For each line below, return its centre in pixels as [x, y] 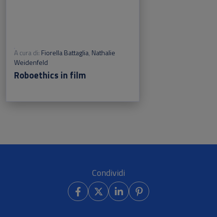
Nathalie [103, 53]
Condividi [108, 173]
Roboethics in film [50, 75]
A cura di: [27, 53]
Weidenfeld [31, 62]
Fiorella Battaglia [65, 53]
